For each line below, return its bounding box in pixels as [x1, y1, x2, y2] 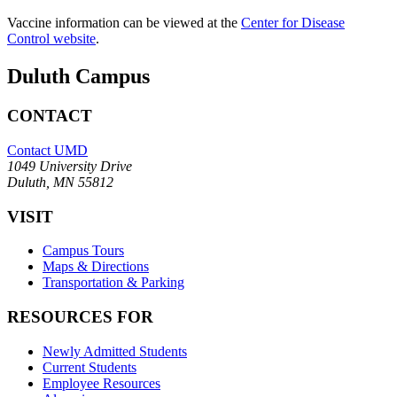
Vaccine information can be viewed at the [7, 15, 241, 31]
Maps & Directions [43, 259, 149, 275]
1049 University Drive [7, 158, 132, 174]
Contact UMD [7, 142, 88, 158]
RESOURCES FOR [7, 307, 153, 326]
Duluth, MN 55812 [7, 174, 113, 190]
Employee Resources [43, 375, 160, 391]
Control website [7, 31, 96, 47]
